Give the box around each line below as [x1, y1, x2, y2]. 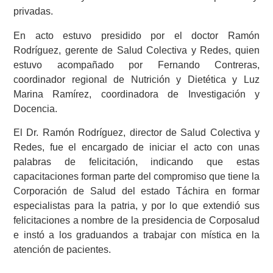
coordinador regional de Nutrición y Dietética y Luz [13, 74, 260, 85]
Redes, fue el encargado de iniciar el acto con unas [13, 142, 260, 153]
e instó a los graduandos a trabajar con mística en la [13, 230, 260, 241]
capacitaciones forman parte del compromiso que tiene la [13, 171, 260, 182]
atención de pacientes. [13, 244, 111, 255]
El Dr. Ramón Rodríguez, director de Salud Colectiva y [13, 127, 260, 138]
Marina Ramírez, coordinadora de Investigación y [13, 88, 260, 99]
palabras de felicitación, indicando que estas [13, 157, 260, 168]
